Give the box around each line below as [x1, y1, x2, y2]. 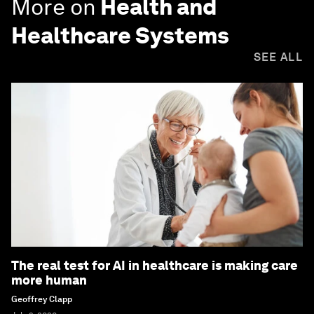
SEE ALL [253, 50, 303, 64]
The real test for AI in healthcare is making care [11, 258, 298, 273]
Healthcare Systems [11, 22, 229, 50]
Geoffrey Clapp [11, 294, 72, 305]
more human [11, 273, 87, 288]
